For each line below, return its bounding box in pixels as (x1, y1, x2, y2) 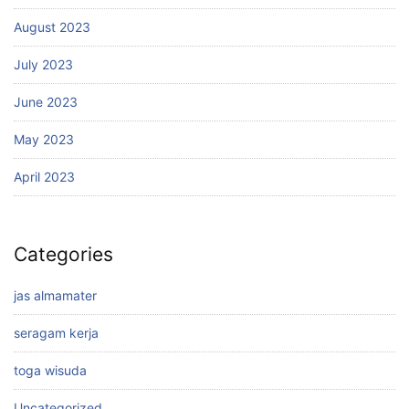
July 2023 (14, 56, 73, 72)
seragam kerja (14, 324, 99, 341)
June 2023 (14, 93, 78, 110)
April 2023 (14, 168, 75, 184)
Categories (14, 243, 113, 267)
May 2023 (14, 131, 74, 147)
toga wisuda (14, 362, 87, 378)
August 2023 (14, 18, 90, 35)
